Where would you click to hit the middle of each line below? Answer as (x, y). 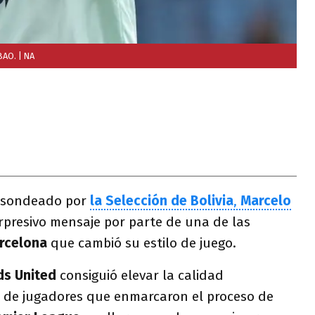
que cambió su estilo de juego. (143, 243)
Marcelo (266, 201)
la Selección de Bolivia (162, 201)
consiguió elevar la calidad (142, 275)
